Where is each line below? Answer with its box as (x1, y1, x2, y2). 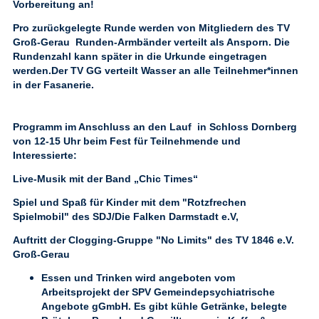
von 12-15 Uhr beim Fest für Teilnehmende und (13, 135, 241, 147)
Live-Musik (13, 173, 69, 184)
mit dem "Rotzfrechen (141, 197, 246, 208)
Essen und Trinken (41, 272, 135, 283)
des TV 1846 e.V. (212, 234, 294, 246)
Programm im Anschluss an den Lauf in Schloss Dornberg (13, 121, 297, 132)
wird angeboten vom (135, 272, 235, 283)
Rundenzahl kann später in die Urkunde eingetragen (13, 51, 267, 62)
